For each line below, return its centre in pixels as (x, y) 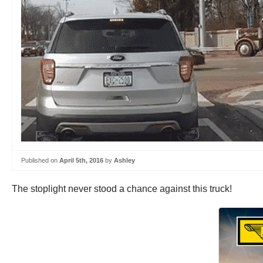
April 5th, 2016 (81, 160)
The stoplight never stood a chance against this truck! (122, 188)
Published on (40, 160)
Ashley (124, 160)
